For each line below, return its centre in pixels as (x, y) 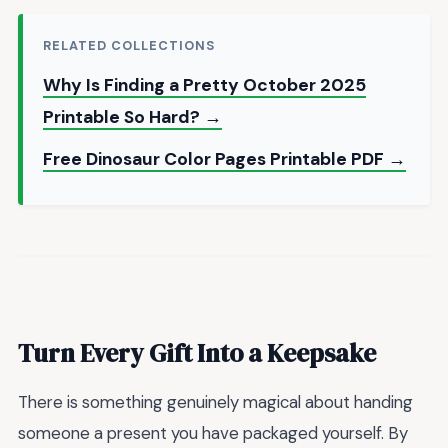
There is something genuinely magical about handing (215, 401)
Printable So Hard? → (132, 117)
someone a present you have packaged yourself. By (213, 432)
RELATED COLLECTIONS (129, 46)
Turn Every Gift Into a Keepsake (197, 352)
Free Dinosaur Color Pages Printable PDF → (224, 159)
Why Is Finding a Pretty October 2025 (204, 85)
